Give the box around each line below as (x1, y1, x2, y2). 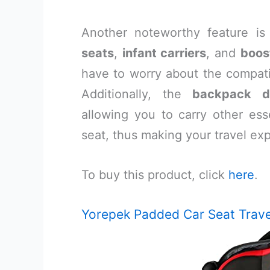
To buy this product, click (81, 168, 228, 182)
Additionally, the (81, 87, 192, 101)
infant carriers (122, 46, 207, 60)
